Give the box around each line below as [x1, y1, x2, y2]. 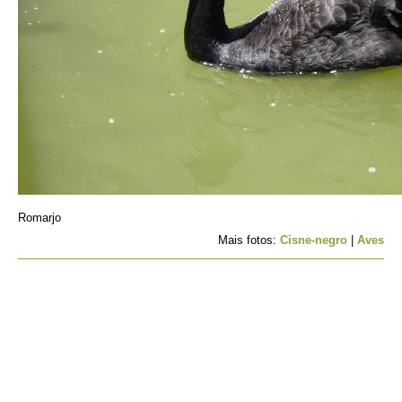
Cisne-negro [280, 233, 347, 247]
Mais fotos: [218, 233, 280, 247]
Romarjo [18, 211, 61, 224]
